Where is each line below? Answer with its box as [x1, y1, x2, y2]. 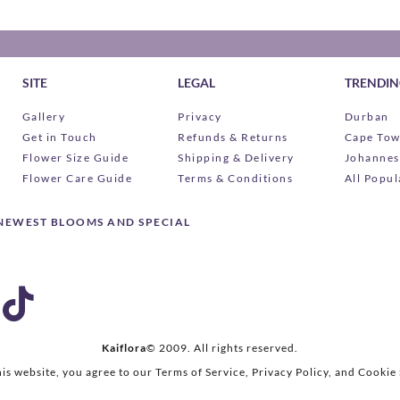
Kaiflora [102, 341, 146, 355]
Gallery [21, 110, 66, 124]
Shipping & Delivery [178, 151, 295, 165]
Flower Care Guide [21, 171, 133, 186]
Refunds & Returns [178, 130, 288, 145]
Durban [344, 110, 389, 124]
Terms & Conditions [178, 171, 294, 186]
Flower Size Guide [21, 151, 129, 165]
